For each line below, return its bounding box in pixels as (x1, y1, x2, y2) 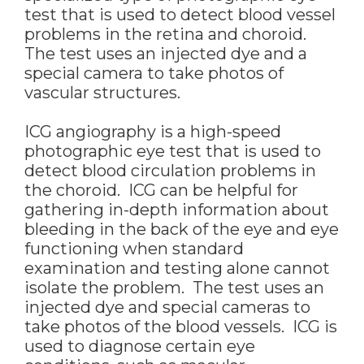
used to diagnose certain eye (24, 336, 255, 357)
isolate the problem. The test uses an (24, 278, 324, 298)
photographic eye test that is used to (24, 141, 321, 162)
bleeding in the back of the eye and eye (24, 219, 339, 240)
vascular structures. (24, 83, 180, 103)
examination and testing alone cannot (24, 258, 330, 279)
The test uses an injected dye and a (24, 44, 307, 64)
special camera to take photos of (24, 63, 284, 84)
